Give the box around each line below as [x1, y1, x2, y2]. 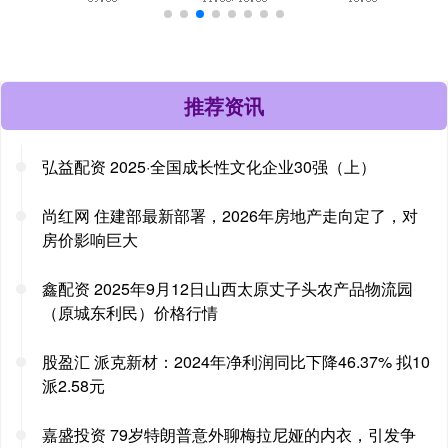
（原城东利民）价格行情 [42, 300, 218, 324]
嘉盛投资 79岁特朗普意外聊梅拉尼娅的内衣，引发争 [42, 422, 416, 446]
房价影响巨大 [42, 227, 138, 251]
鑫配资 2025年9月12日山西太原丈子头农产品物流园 [42, 276, 413, 300]
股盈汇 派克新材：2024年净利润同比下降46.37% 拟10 [42, 349, 430, 373]
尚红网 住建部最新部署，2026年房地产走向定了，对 [42, 203, 418, 227]
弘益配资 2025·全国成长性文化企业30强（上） [42, 154, 376, 178]
